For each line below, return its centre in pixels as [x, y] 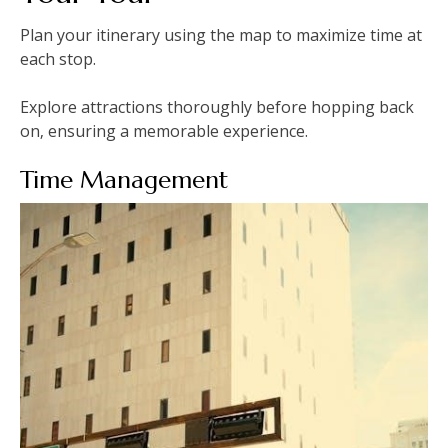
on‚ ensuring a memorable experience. [164, 131]
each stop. [58, 59]
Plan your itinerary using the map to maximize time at [221, 35]
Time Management [124, 180]
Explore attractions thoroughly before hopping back [217, 107]
